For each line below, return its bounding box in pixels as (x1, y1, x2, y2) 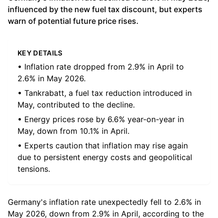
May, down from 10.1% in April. (18, 126, 129, 136)
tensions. (18, 164, 50, 174)
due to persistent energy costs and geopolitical (18, 152, 192, 162)
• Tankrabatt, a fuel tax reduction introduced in (18, 88, 192, 98)
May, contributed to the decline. (18, 100, 135, 109)
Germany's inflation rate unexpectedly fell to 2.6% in (8, 197, 201, 207)
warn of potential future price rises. (8, 16, 139, 26)
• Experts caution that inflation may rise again (18, 141, 188, 150)
